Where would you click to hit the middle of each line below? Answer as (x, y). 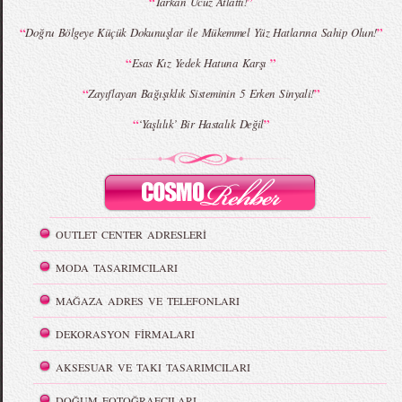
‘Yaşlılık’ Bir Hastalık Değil (201, 124)
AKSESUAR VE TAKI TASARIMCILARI (153, 367)
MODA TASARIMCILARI (117, 268)
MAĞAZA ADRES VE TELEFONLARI (148, 301)
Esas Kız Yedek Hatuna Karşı (201, 63)
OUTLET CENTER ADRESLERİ (131, 235)
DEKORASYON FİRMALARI (126, 334)
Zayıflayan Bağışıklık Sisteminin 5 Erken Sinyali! (201, 94)
